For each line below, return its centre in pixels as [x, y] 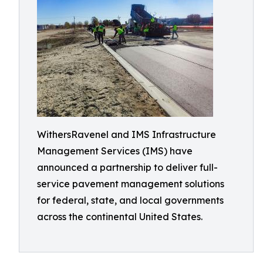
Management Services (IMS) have [115, 151]
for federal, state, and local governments [130, 200]
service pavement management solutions [131, 184]
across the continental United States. [120, 217]
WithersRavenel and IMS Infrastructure [127, 134]
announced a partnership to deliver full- [127, 167]
